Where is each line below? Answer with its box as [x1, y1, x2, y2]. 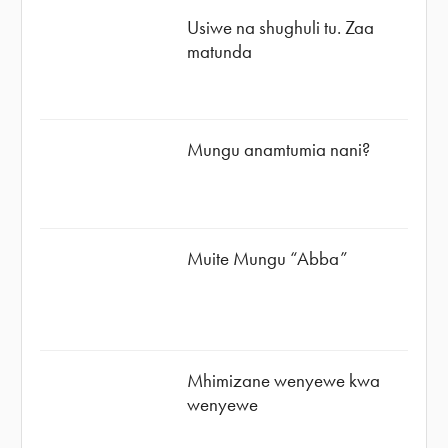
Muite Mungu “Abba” [187, 245, 349, 271]
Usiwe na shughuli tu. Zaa [187, 14, 375, 40]
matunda [187, 38, 253, 64]
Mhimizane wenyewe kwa [187, 367, 381, 393]
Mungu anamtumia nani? [187, 137, 371, 163]
